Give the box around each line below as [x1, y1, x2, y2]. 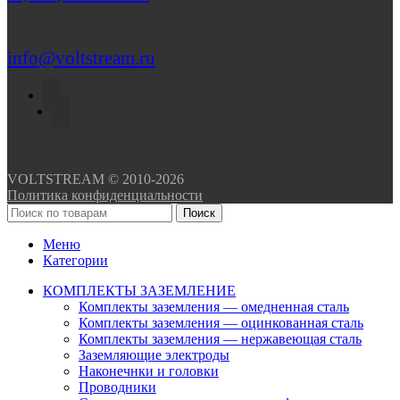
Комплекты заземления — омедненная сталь [79, 298, 349, 314]
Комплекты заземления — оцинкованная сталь [79, 314, 363, 330]
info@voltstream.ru [7, 46, 155, 69]
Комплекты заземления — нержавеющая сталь [79, 330, 362, 346]
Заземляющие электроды [79, 346, 229, 362]
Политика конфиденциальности [7, 187, 203, 203]
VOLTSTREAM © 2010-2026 [7, 171, 184, 187]
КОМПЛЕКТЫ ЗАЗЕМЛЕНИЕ [43, 282, 236, 298]
